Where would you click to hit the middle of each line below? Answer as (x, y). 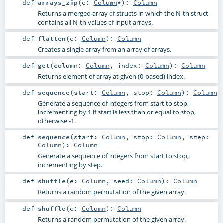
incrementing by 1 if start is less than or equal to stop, (116, 112)
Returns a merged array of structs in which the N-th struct (123, 13)
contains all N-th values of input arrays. (95, 22)
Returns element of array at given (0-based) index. (111, 76)
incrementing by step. (70, 165)
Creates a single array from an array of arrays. (104, 49)
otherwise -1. (56, 121)
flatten (52, 38)
